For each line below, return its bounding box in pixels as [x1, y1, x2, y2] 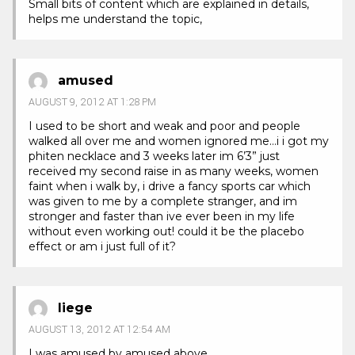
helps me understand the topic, [29, 12, 202, 27]
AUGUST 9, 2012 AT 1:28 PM [29, 94, 156, 109]
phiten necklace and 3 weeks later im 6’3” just [29, 148, 280, 163]
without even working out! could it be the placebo [29, 223, 304, 239]
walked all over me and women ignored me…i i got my [29, 133, 329, 148]
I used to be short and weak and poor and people [29, 118, 300, 133]
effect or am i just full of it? [29, 239, 176, 254]
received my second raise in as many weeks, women [29, 163, 319, 178]
